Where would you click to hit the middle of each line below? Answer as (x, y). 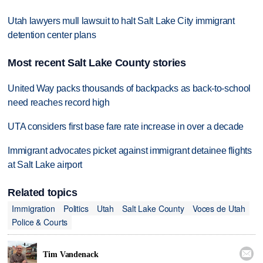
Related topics (43, 193)
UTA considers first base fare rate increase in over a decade (126, 126)
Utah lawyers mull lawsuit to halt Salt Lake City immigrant (121, 21)
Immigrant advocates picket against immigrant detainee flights (130, 150)
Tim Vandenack (71, 255)
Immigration (33, 208)
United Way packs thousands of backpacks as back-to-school (129, 89)
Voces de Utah (219, 208)
